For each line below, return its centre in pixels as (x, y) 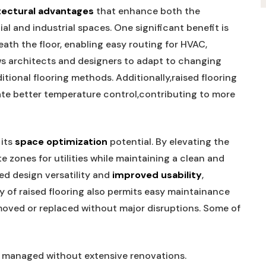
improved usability (157, 175)
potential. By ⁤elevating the (168, 142)
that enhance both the (147, 11)
